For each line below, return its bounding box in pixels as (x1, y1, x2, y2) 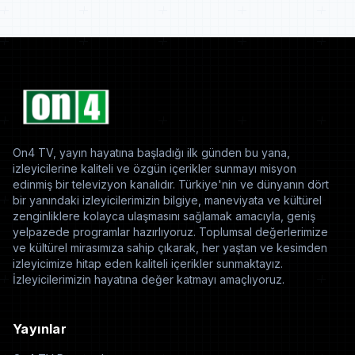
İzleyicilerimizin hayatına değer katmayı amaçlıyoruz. (13, 273, 284, 286)
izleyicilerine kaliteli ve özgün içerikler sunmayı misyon (13, 162, 296, 175)
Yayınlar (13, 321, 67, 337)
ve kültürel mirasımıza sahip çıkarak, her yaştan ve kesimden (13, 241, 327, 254)
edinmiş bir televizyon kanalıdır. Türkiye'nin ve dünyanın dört (13, 177, 329, 191)
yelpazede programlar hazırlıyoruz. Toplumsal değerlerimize (13, 225, 328, 239)
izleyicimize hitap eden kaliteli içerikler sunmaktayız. (13, 257, 283, 270)
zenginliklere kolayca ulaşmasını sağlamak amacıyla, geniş (13, 209, 315, 223)
